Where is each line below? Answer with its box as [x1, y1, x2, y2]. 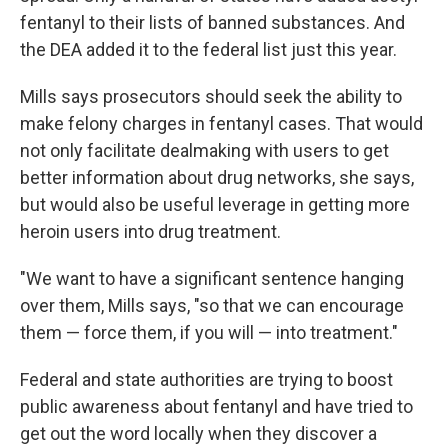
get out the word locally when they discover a [20, 423, 377, 444]
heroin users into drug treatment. [20, 221, 281, 242]
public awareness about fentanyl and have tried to [20, 396, 413, 417]
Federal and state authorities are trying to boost [20, 369, 393, 390]
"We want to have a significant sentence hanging [20, 268, 404, 289]
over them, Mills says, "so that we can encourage [20, 295, 404, 316]
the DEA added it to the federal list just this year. [20, 39, 397, 60]
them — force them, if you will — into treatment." [20, 322, 398, 343]
